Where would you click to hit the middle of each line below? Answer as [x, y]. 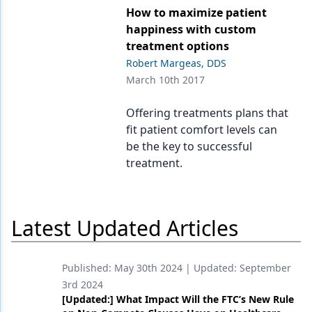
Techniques [67, 80]
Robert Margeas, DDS [177, 63]
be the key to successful [189, 146]
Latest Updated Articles [125, 228]
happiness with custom [192, 29]
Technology [68, 108]
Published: [88, 268]
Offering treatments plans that [208, 113]
